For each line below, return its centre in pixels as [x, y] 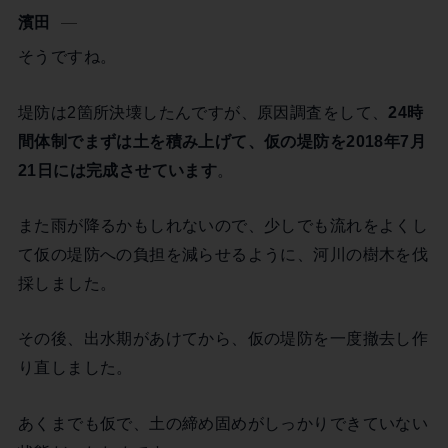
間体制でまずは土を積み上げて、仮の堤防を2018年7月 [222, 140]
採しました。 [67, 283]
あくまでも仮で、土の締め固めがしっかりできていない [223, 422]
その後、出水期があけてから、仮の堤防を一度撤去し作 [223, 338]
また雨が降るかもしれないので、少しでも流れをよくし [223, 225]
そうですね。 [67, 56]
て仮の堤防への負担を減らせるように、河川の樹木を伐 [223, 254]
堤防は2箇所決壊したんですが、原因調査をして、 [203, 111]
